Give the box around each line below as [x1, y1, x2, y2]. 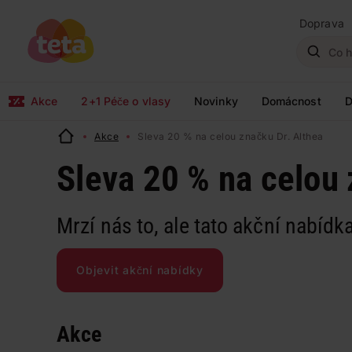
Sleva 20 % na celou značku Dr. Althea [137, 130, 324, 142]
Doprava [299, 16, 344, 30]
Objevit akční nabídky [76, 263, 203, 277]
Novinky [194, 94, 238, 108]
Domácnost [261, 94, 321, 108]
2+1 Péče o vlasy [81, 94, 171, 108]
